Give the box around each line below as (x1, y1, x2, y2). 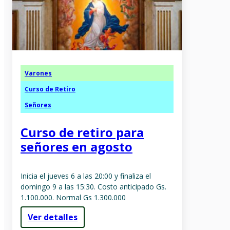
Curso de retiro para (21, 123, 144, 141)
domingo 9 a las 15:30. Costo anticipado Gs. (21, 181, 166, 191)
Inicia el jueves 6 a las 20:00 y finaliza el (21, 170, 151, 181)
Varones (25, 68, 52, 78)
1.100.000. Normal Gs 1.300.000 (21, 192, 126, 202)
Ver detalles (28, 211, 78, 223)
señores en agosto (21, 138, 132, 155)
